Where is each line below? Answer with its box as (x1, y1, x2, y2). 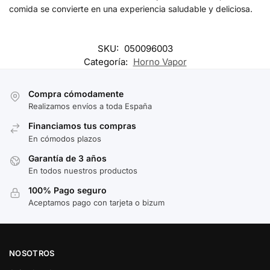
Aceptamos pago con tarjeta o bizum (28, 198, 165, 208)
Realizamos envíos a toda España (28, 101, 152, 111)
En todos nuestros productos (28, 165, 137, 175)
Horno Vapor (133, 55, 187, 67)
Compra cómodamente (28, 88, 124, 99)
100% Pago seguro (28, 184, 107, 195)
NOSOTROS (9, 248, 55, 258)
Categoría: (83, 55, 130, 67)
